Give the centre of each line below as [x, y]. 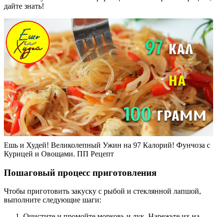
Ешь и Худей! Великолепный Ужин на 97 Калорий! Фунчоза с [107, 145]
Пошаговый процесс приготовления [80, 172]
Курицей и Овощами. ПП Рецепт [59, 154]
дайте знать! [24, 6]
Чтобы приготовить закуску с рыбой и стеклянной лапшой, [102, 191]
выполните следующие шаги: [53, 200]
